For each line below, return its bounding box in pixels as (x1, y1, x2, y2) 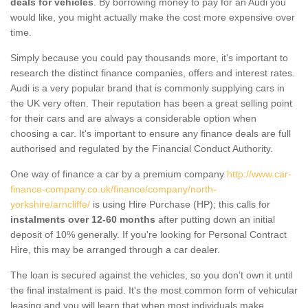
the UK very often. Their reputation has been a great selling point (10, 97, 292, 109)
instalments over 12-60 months (10, 213, 155, 225)
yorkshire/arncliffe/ (10, 198, 90, 210)
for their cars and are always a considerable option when (10, 112, 256, 124)
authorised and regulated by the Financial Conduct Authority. (10, 142, 273, 154)
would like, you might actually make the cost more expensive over (10, 11, 295, 23)
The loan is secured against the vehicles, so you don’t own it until (10, 269, 292, 280)
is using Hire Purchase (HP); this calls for (90, 198, 270, 210)
